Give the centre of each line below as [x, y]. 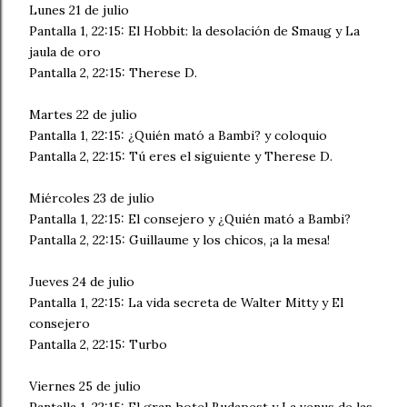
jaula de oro [65, 52]
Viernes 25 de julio [85, 386]
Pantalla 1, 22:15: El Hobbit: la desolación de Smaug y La [194, 31]
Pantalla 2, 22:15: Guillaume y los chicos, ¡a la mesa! [179, 240]
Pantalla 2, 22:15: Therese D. [113, 73]
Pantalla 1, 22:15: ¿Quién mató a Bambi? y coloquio [178, 135]
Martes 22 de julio [83, 114]
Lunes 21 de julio [79, 10]
